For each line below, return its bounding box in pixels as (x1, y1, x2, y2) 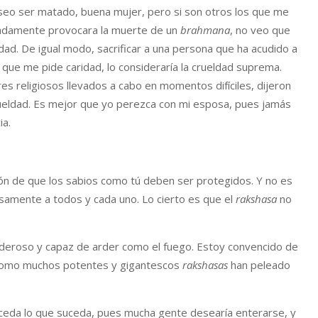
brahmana (180, 23, 230, 37)
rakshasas (182, 258, 228, 272)
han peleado (228, 258, 290, 272)
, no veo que (230, 23, 290, 37)
